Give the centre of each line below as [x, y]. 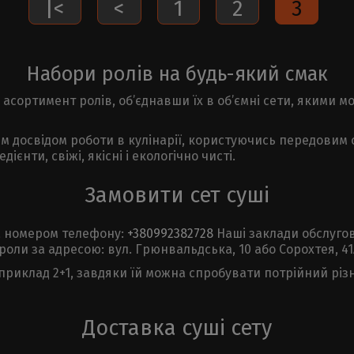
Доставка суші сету [177, 328]
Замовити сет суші [177, 195]
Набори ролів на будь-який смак [177, 74]
